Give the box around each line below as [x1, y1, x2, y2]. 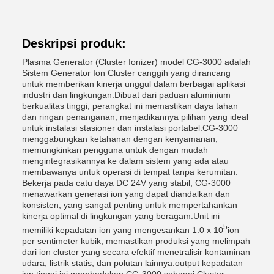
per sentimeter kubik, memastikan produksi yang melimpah [22, 235, 250, 246]
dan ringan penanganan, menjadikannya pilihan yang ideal [22, 112, 248, 122]
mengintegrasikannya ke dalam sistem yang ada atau [22, 156, 229, 166]
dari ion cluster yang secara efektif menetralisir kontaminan [22, 246, 250, 257]
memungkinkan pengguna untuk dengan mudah [22, 145, 208, 155]
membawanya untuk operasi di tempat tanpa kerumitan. [22, 167, 238, 177]
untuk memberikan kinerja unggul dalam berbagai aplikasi [22, 79, 245, 89]
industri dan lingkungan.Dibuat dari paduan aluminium [22, 90, 231, 100]
